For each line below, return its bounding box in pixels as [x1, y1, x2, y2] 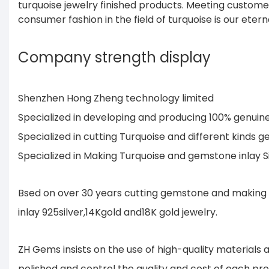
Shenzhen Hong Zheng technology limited [18, 91, 216, 105]
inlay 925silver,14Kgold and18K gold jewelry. [18, 205, 222, 219]
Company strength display [18, 47, 211, 67]
